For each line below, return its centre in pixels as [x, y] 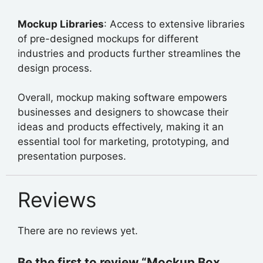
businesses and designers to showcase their [123, 112]
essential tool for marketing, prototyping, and [124, 142]
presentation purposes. [72, 156]
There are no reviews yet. [78, 231]
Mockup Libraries [61, 24]
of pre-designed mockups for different [108, 38]
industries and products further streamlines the [129, 53]
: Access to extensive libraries [174, 24]
